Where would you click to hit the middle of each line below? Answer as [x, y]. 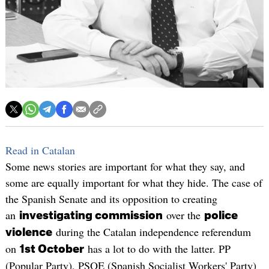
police [221, 216]
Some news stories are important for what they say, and [125, 167]
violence [29, 233]
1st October [52, 249]
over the [183, 215]
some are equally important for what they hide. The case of [134, 183]
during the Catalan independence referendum [151, 232]
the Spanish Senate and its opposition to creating [111, 199]
